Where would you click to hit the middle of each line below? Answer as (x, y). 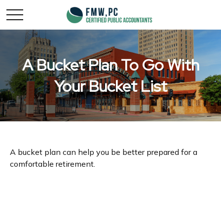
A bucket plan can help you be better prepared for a (104, 152)
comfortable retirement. (53, 164)
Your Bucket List (110, 86)
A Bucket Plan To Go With (110, 65)
